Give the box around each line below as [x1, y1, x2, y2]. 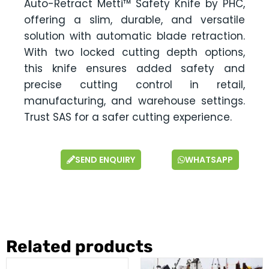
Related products [6, 236, 153, 256]
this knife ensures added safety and [24, 61, 245, 76]
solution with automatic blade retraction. [24, 29, 245, 43]
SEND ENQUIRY [75, 153, 135, 166]
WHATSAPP [185, 153, 233, 166]
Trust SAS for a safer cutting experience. [24, 110, 232, 124]
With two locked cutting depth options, [24, 45, 245, 59]
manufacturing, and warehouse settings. [24, 94, 245, 108]
